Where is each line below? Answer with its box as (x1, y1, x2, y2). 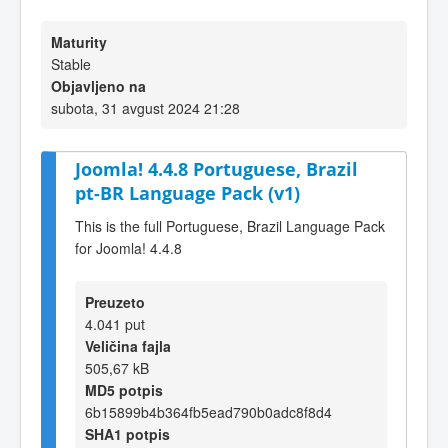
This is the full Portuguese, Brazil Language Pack (75, 215, 385, 236)
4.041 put (85, 313, 145, 334)
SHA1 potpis (85, 423, 170, 444)
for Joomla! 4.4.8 (75, 237, 182, 258)
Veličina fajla (85, 335, 171, 356)
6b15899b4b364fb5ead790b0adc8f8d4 (85, 401, 332, 422)
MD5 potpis (85, 379, 163, 400)
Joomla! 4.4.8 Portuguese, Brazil (75, 157, 358, 181)
